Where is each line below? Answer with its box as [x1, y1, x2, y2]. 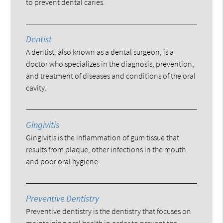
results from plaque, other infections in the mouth [26, 144, 186, 154]
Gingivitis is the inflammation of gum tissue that [26, 132, 180, 142]
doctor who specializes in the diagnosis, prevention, [26, 58, 195, 69]
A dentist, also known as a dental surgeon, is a [26, 46, 174, 57]
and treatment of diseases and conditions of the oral [26, 70, 196, 81]
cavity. [26, 82, 47, 93]
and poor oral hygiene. [26, 156, 101, 166]
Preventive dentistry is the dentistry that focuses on [26, 206, 192, 216]
